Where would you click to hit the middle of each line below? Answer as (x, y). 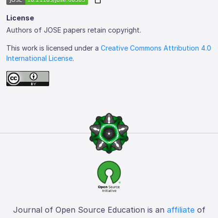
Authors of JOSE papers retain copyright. (74, 30)
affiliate (181, 209)
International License (40, 58)
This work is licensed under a (54, 48)
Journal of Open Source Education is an (90, 209)
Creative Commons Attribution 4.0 (156, 48)
